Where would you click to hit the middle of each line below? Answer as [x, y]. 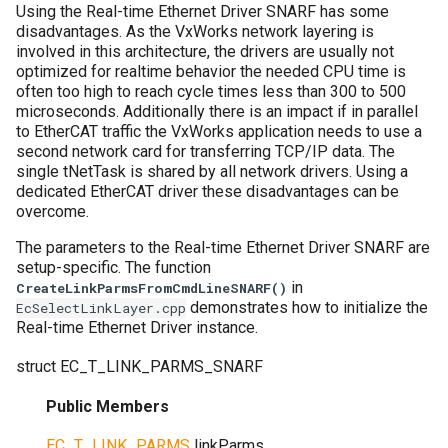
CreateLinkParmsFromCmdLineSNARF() [151, 288]
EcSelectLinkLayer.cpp [101, 308]
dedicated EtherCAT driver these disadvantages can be [207, 191]
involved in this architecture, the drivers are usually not [205, 51]
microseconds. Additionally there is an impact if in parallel [217, 111]
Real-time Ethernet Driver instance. [137, 327]
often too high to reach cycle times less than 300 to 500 [211, 91]
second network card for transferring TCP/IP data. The [205, 151]
